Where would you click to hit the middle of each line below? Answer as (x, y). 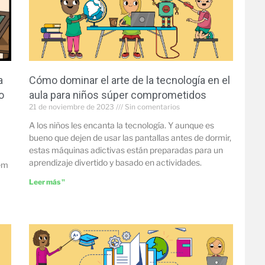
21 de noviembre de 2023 (72, 107)
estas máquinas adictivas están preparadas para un (126, 150)
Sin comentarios (151, 107)
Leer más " (47, 182)
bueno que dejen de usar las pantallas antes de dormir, (130, 138)
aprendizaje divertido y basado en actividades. (115, 163)
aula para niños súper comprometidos (117, 95)
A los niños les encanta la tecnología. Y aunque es (121, 125)
